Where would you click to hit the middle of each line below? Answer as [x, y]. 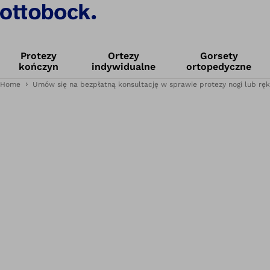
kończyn [39, 67]
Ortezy [124, 56]
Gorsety [219, 56]
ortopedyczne [219, 67]
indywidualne [124, 67]
